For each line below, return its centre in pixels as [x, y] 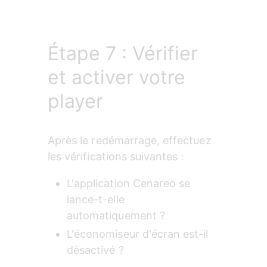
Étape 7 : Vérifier [123, 54]
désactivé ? [95, 250]
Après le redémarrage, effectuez [131, 141]
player [75, 101]
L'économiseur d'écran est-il [139, 234]
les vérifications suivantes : [116, 157]
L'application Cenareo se [130, 184]
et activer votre [117, 77]
